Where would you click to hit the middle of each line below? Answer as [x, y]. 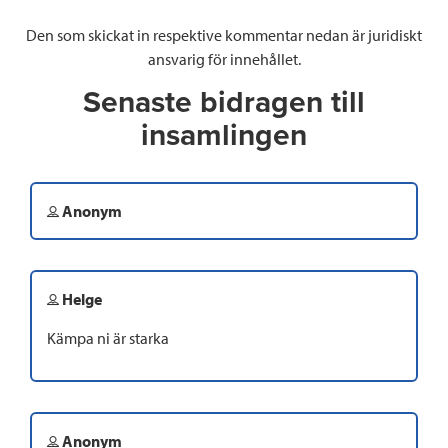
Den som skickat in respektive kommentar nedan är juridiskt [224, 35]
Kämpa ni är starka [108, 338]
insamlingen [224, 136]
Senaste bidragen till [224, 103]
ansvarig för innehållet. [224, 59]
